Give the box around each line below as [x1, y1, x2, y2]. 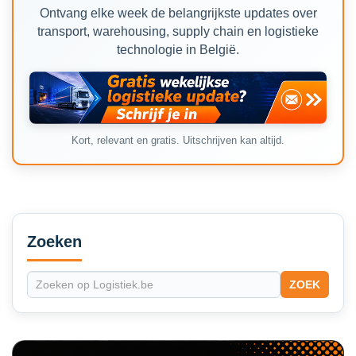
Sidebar [11, 227, 80, 251]
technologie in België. [117, 42, 239, 56]
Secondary [11, 207, 106, 230]
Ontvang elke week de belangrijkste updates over [39, 6, 317, 20]
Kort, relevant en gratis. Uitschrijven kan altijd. [72, 134, 284, 147]
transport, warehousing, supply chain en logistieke [37, 24, 319, 38]
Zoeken [27, 233, 82, 251]
